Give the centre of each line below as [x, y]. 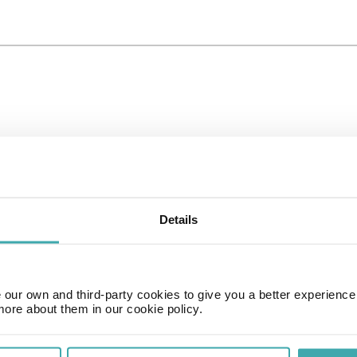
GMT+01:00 [95, 341]
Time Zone [95, 329]
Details [178, 219]
